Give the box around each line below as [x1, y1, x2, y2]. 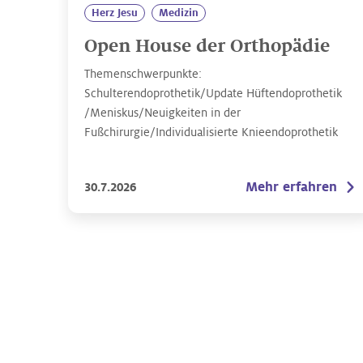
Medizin [159, 7, 199, 19]
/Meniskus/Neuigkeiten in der [84, 106, 241, 119]
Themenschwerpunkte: [84, 67, 202, 80]
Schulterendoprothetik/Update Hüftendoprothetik [84, 87, 342, 100]
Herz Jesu [92, 7, 138, 19]
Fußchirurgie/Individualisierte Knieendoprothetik [84, 126, 338, 139]
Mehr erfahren [246, 179, 337, 194]
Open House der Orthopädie [84, 36, 330, 56]
